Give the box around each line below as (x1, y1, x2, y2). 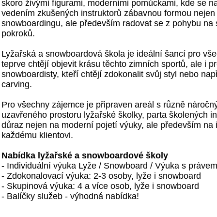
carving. (1, 79, 32, 89)
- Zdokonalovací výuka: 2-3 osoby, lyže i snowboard (1, 171, 201, 181)
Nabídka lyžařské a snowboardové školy (1, 151, 168, 160)
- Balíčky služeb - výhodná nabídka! (1, 191, 139, 201)
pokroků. (1, 29, 35, 38)
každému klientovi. (1, 130, 73, 140)
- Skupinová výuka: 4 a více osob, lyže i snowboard (1, 181, 199, 191)
